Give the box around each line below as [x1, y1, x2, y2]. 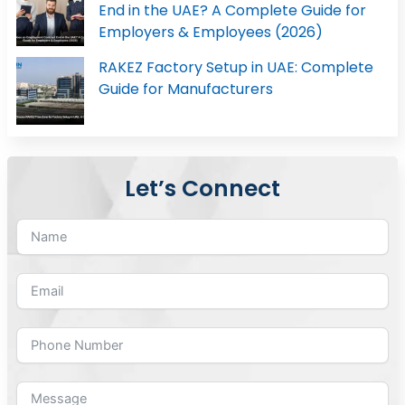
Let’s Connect [125, 172, 280, 204]
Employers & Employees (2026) [98, 21, 323, 42]
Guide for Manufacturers [98, 78, 273, 99]
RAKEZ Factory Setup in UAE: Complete [98, 56, 373, 78]
